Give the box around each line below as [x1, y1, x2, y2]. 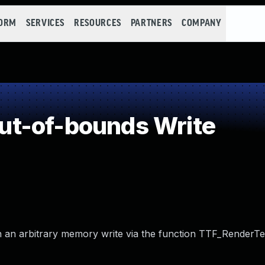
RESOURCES [74, 18, 121, 28]
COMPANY [181, 18, 222, 28]
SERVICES [25, 18, 65, 28]
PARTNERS [130, 18, 172, 28]
